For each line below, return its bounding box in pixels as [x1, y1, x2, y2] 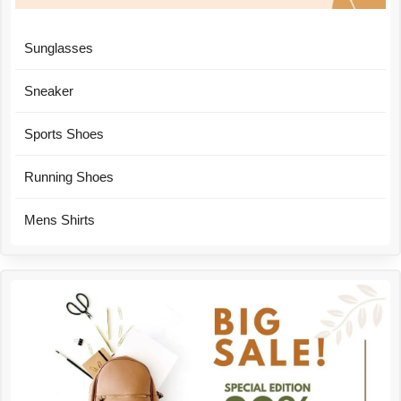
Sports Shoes [24, 125, 104, 141]
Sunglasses [24, 39, 93, 55]
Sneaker [24, 82, 73, 98]
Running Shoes [24, 168, 114, 184]
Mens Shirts [24, 211, 95, 227]
